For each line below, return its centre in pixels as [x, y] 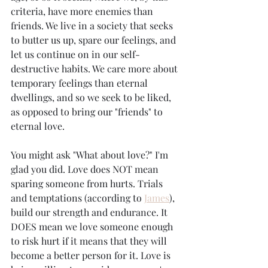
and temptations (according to [77, 198]
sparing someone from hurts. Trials [88, 183]
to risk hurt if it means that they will [90, 241]
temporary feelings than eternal [80, 83]
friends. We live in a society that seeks [93, 25]
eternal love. [39, 126]
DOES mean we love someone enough [93, 226]
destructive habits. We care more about [95, 68]
